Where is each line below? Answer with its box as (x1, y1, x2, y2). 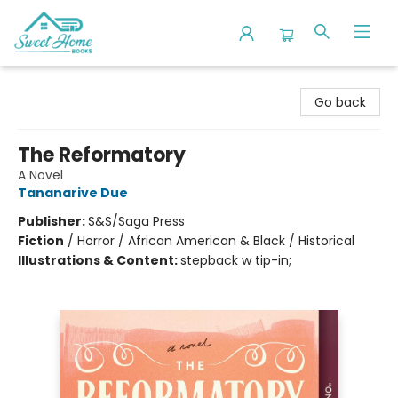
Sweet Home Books (13, 74, 131, 92)
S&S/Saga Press (88, 212, 185, 230)
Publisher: (18, 212, 88, 230)
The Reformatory (18, 141, 186, 169)
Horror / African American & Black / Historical (77, 232, 354, 250)
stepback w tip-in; (180, 251, 291, 269)
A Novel (18, 166, 63, 184)
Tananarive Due (18, 184, 128, 202)
